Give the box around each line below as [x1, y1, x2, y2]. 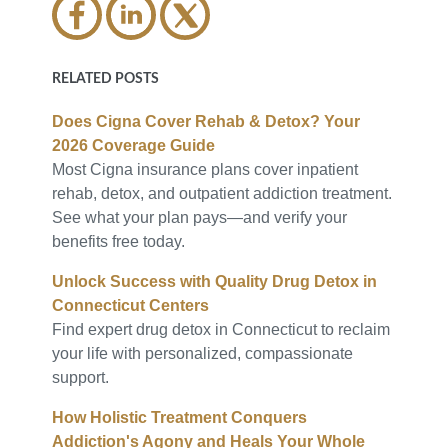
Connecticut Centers [52, 297, 210, 314]
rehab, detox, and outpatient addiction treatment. [52, 185, 393, 202]
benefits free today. [52, 233, 186, 250]
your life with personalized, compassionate [52, 345, 354, 362]
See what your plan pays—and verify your [52, 209, 348, 226]
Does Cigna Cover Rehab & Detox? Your [52, 113, 361, 130]
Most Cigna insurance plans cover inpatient [52, 161, 359, 178]
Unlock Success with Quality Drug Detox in [52, 273, 378, 290]
